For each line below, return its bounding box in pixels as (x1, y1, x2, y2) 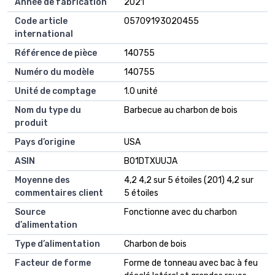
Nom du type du (15, 105, 81, 116)
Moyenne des (15, 175, 70, 186)
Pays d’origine (15, 137, 75, 148)
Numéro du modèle (15, 67, 94, 78)
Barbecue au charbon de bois (124, 105, 238, 116)
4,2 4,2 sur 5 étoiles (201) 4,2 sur (124, 175, 254, 186)
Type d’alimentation (15, 239, 100, 250)
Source (15, 207, 45, 218)
